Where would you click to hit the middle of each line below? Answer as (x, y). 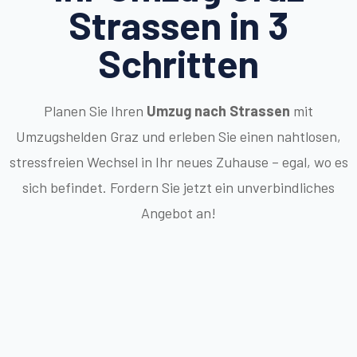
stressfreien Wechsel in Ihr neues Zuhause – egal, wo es (178, 161)
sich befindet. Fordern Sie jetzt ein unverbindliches (178, 187)
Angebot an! (178, 212)
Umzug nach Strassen (218, 110)
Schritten (178, 63)
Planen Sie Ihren (95, 110)
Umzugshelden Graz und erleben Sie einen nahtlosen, (178, 136)
